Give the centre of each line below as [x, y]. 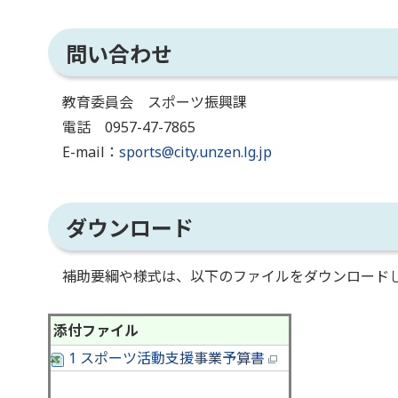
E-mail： [84, 151]
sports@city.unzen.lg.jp [195, 151]
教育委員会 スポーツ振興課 [147, 102]
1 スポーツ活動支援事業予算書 [167, 358]
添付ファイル [96, 330]
